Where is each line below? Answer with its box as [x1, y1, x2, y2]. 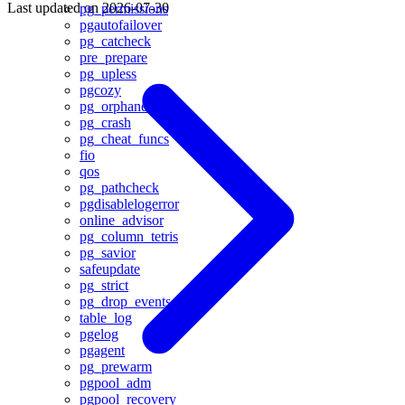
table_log [80, 310, 132, 325]
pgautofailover [80, 17, 162, 33]
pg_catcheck [80, 33, 151, 49]
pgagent [80, 343, 125, 358]
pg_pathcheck [80, 180, 159, 195]
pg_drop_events [80, 294, 171, 309]
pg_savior [80, 245, 136, 260]
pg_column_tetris [80, 229, 178, 244]
